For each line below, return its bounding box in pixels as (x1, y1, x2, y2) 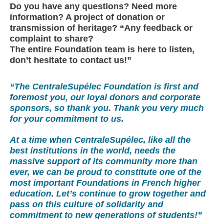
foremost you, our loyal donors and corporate (10, 92, 200, 102)
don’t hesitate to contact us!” (10, 55, 131, 65)
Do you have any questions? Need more (10, 1, 177, 11)
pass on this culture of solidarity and (10, 199, 163, 210)
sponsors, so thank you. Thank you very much (10, 103, 204, 113)
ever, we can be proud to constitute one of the (10, 167, 201, 177)
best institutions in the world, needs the (10, 146, 175, 156)
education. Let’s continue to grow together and (10, 189, 206, 199)
